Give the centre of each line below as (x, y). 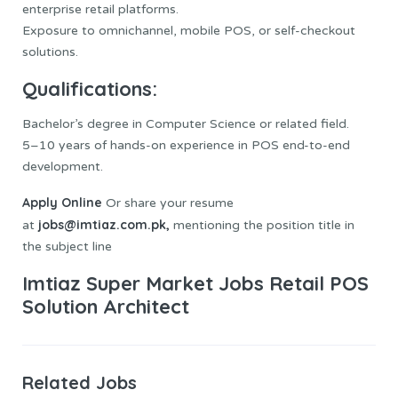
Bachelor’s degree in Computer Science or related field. (186, 124)
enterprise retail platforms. (100, 10)
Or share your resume (168, 203)
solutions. (50, 52)
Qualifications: (90, 89)
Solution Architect (106, 307)
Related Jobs (80, 382)
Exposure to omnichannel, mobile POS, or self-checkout (189, 31)
